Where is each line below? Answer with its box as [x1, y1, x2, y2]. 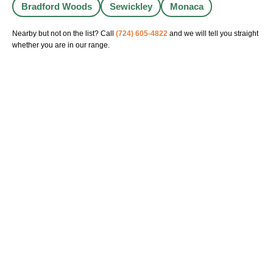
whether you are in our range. [12, 41, 110, 50]
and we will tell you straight [168, 29, 258, 38]
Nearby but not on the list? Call [12, 29, 116, 38]
